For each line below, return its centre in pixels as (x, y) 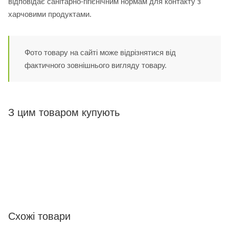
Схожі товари (39, 216)
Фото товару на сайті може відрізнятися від (100, 53)
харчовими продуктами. (50, 14)
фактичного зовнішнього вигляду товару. (96, 65)
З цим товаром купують (64, 113)
